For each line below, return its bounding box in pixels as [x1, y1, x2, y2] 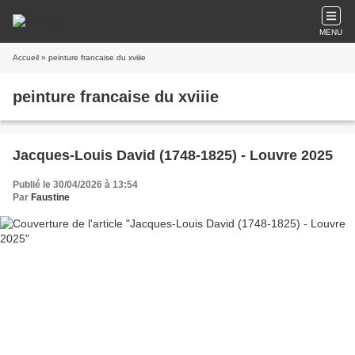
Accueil [13, 53, 39, 62]
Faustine [31, 192, 70, 203]
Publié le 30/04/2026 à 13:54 [13, 179, 138, 190]
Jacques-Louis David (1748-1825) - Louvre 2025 [13, 147, 333, 163]
